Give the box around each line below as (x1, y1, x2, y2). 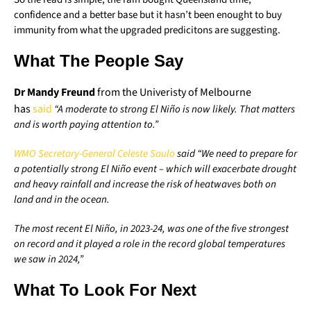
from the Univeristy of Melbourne (95, 85, 251, 101)
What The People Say (14, 51, 183, 71)
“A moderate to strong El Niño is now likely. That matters (54, 102, 295, 117)
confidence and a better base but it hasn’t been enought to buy (14, 8, 282, 23)
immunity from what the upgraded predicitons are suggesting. (14, 23, 280, 38)
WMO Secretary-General (14, 146, 115, 162)
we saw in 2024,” (14, 252, 83, 267)
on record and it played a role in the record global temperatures (14, 237, 285, 252)
